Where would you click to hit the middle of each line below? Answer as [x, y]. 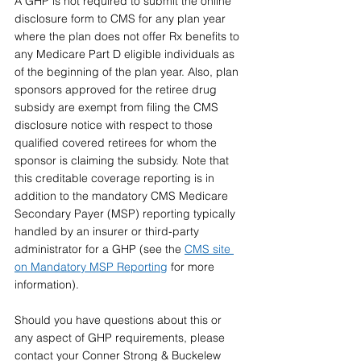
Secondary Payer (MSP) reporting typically [127, 214]
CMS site [209, 249]
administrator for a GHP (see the [100, 249]
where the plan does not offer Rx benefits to [129, 36]
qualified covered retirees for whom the [117, 143]
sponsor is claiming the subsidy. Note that [123, 160]
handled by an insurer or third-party [108, 231]
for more [193, 267]
